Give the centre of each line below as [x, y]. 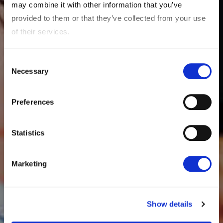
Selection [19, 73]
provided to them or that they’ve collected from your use [109, 18]
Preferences [33, 102]
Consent [17, 61]
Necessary [30, 71]
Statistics [28, 132]
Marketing [29, 163]
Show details [170, 204]
